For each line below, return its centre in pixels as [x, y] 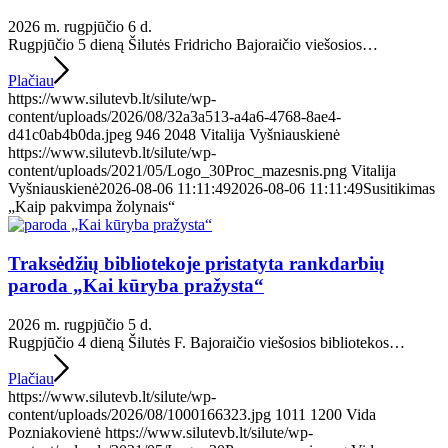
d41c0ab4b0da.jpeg [70, 135]
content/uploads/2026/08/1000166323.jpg [139, 414]
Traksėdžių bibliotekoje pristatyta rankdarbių [196, 263]
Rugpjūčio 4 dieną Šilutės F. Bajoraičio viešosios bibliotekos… [206, 342]
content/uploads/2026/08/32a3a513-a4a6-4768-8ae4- [174, 117]
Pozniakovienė [54, 432]
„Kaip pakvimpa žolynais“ [91, 207]
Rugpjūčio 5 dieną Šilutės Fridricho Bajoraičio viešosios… [193, 45]
